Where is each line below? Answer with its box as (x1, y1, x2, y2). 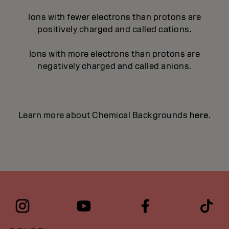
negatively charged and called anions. (37, 61, 192, 72)
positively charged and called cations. (37, 24, 192, 35)
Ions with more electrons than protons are (29, 49, 200, 59)
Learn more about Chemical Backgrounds (18, 110, 190, 121)
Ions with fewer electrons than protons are (28, 12, 201, 22)
